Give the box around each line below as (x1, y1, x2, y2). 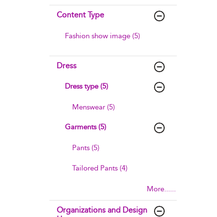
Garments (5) (65, 123, 106, 131)
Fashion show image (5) (65, 31, 140, 40)
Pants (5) (72, 143, 99, 152)
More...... (146, 185, 176, 193)
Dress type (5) (65, 82, 108, 91)
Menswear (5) (72, 103, 115, 111)
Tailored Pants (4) (72, 164, 127, 172)
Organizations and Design (57, 205, 147, 215)
